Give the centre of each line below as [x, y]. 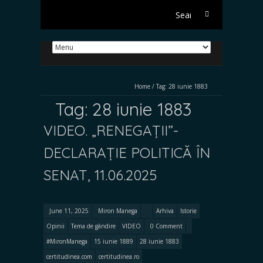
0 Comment [166, 226]
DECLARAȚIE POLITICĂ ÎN [127, 153]
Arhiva [165, 211]
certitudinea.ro [119, 257]
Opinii [55, 226]
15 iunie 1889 [114, 241]
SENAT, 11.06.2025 [100, 175]
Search [205, 12]
